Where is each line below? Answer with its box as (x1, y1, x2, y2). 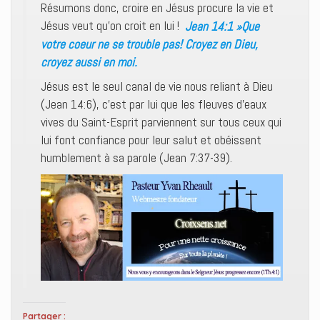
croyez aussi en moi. (41, 54, 137, 69)
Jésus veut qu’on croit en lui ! (41, 18, 179, 34)
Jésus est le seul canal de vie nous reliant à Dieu (41, 79, 273, 94)
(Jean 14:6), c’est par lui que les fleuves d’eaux (41, 96, 266, 112)
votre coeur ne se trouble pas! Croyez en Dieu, (41, 36, 258, 51)
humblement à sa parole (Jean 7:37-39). (41, 150, 232, 166)
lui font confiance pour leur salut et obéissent (41, 132, 261, 148)
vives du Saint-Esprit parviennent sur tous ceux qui (41, 114, 281, 130)
